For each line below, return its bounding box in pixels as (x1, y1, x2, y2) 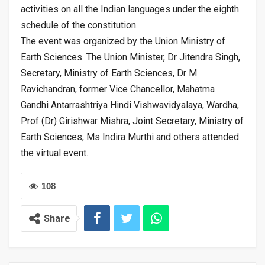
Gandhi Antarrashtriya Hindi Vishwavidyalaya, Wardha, (21, 99, 239, 111)
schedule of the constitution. (21, 19, 138, 31)
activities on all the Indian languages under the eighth (21, 3, 239, 15)
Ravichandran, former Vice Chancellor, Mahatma (21, 83, 215, 95)
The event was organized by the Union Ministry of (21, 35, 225, 47)
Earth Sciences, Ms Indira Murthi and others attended (21, 131, 239, 143)
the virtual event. (21, 147, 88, 159)
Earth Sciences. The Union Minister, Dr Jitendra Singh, (21, 51, 240, 63)
